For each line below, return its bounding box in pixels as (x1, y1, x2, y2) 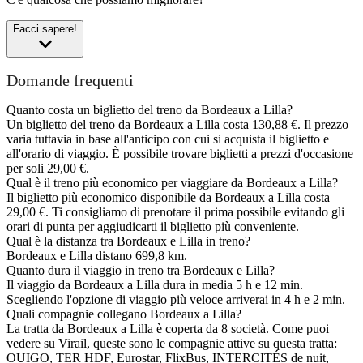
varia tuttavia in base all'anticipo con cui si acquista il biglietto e (6, 132, 329, 147)
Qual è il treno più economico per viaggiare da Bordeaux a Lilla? (6, 176, 338, 190)
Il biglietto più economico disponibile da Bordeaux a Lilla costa (6, 190, 330, 205)
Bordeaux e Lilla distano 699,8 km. (6, 249, 187, 263)
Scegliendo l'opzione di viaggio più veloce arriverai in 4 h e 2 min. (6, 293, 345, 307)
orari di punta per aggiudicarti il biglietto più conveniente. (6, 220, 299, 234)
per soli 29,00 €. (6, 161, 89, 176)
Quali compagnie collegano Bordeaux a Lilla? (6, 307, 241, 322)
